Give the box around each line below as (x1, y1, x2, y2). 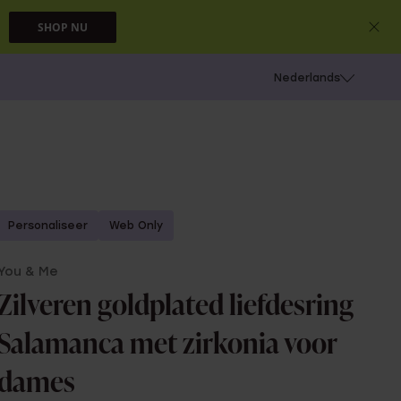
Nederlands (273, 72, 340, 84)
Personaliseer (8, 219, 89, 232)
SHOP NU (19, 20, 66, 33)
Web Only (109, 219, 164, 232)
